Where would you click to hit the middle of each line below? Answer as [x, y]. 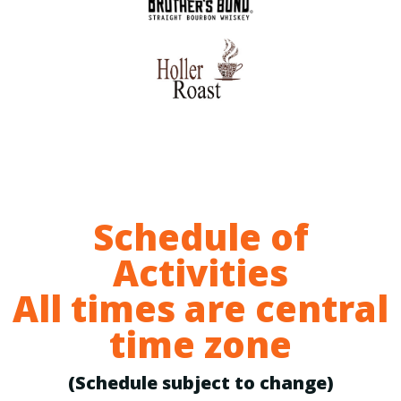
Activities [200, 272]
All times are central [200, 308]
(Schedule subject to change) [200, 382]
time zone [200, 344]
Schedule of [200, 236]
